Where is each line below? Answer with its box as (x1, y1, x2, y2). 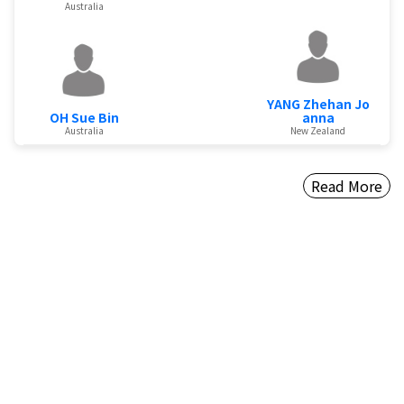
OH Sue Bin (49, 107, 119, 126)
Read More (311, 174, 382, 197)
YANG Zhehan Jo (266, 94, 370, 113)
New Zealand (290, 123, 346, 137)
